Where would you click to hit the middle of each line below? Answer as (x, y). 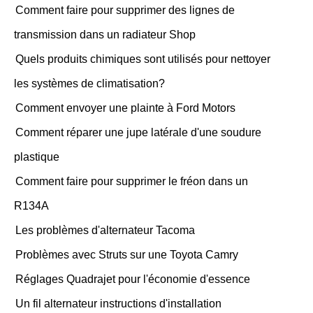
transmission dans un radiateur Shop (105, 35)
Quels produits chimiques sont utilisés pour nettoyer (143, 59)
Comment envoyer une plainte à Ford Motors (125, 108)
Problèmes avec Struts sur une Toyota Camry (127, 255)
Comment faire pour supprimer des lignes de (125, 10)
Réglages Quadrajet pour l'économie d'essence (133, 279)
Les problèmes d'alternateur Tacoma (105, 230)
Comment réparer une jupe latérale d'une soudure (138, 132)
